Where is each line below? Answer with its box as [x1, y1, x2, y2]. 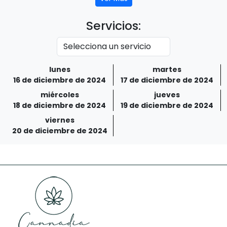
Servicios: [86, 17, 141, 34]
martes [153, 64, 181, 74]
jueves [154, 89, 180, 100]
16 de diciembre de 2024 [13, 74, 106, 85]
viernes [45, 115, 74, 125]
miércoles [40, 89, 79, 100]
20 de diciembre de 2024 [12, 125, 107, 136]
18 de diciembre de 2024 [13, 100, 106, 110]
